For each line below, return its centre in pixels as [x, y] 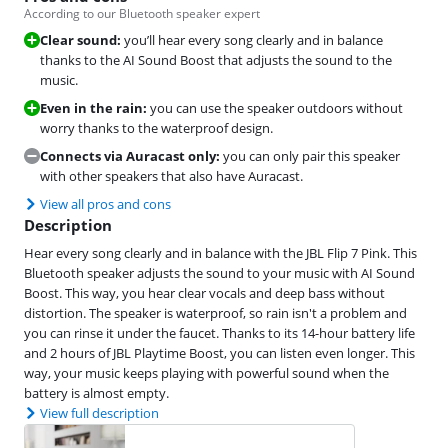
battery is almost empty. [96, 393]
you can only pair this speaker [311, 156]
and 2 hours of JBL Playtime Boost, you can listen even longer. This [219, 353]
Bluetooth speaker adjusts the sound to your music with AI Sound [219, 273]
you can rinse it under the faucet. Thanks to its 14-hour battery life [219, 333]
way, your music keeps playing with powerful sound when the [206, 373]
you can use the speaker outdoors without [276, 108]
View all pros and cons [105, 204]
